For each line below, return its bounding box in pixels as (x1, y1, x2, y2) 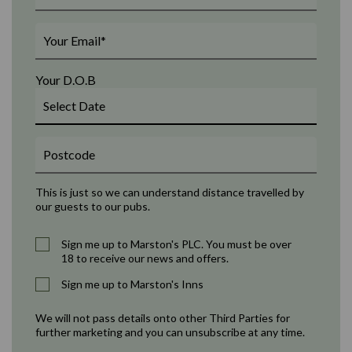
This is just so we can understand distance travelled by (35, 185, 304, 199)
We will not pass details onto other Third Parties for (35, 311, 290, 324)
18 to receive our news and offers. (61, 251, 229, 265)
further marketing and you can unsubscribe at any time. (35, 325, 305, 339)
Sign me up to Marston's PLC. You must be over (61, 237, 291, 251)
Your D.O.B (35, 72, 96, 87)
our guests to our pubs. (35, 200, 150, 213)
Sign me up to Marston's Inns (61, 277, 203, 291)
